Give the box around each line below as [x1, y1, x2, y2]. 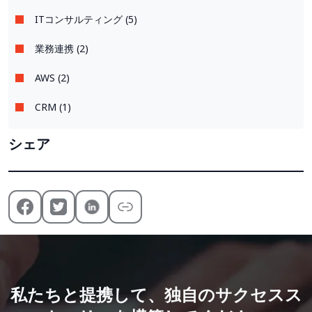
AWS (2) [35, 70, 70, 84]
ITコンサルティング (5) [35, 12, 137, 26]
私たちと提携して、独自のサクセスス [10, 282, 302, 306]
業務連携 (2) [35, 41, 88, 55]
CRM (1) [35, 100, 71, 114]
